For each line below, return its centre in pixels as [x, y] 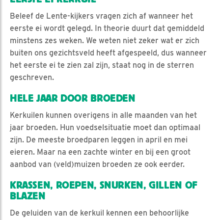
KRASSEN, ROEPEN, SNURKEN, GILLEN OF [104, 185]
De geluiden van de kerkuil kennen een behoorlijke [99, 213]
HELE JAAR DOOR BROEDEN [73, 98]
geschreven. [32, 77]
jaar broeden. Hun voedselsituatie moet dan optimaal [105, 127]
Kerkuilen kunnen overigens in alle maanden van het [103, 115]
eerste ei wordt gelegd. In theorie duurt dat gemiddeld [107, 28]
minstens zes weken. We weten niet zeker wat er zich [105, 40]
